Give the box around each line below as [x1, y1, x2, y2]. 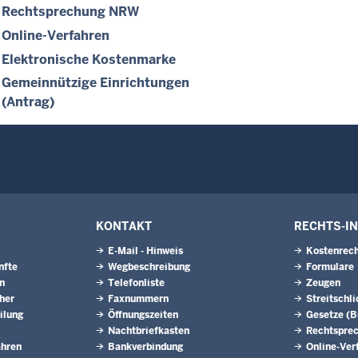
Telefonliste [108, 276, 165, 289]
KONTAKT [96, 219, 152, 233]
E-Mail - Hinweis [108, 245, 183, 257]
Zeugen [306, 276, 340, 289]
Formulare [306, 261, 354, 273]
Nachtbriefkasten [108, 324, 189, 337]
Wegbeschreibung [108, 261, 190, 273]
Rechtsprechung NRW [2, 3, 139, 21]
